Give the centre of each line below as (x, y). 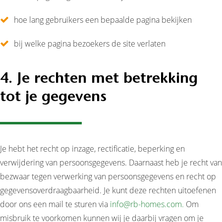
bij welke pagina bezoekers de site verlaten (90, 44)
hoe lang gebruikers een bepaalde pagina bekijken (103, 20)
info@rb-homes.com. (147, 204)
